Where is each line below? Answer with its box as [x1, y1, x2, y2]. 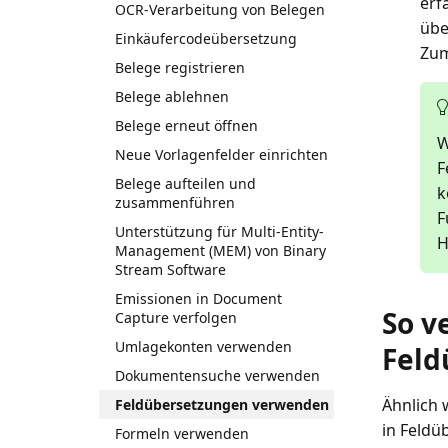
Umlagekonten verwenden [115, 336, 293, 356]
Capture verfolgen [115, 307, 238, 327]
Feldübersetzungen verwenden [115, 394, 330, 414]
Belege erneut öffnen [115, 115, 259, 135]
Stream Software [115, 259, 227, 279]
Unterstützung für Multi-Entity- [115, 221, 325, 241]
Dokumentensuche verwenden [115, 365, 321, 385]
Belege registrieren [115, 57, 246, 77]
